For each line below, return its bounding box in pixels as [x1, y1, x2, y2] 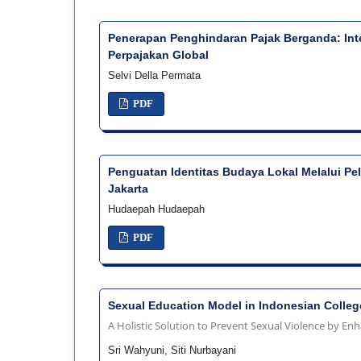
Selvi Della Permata [108, 69, 201, 82]
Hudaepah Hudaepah [108, 203, 205, 216]
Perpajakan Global [108, 48, 209, 62]
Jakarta [108, 182, 148, 196]
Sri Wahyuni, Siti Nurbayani [108, 344, 236, 357]
